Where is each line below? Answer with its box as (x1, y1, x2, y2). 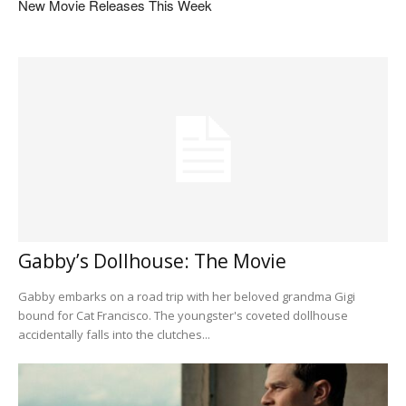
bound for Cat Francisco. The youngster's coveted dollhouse (18, 307, 348, 324)
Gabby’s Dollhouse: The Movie (18, 248, 286, 274)
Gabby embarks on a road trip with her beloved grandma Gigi (18, 288, 355, 304)
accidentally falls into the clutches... (18, 326, 210, 343)
